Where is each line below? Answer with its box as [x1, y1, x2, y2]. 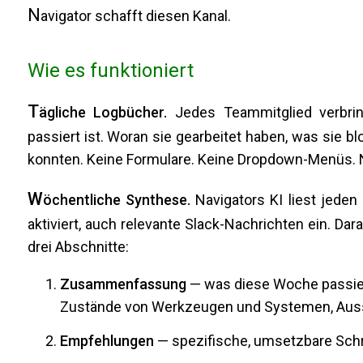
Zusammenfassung [59, 275, 186, 293]
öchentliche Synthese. [42, 191, 190, 209]
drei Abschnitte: [27, 238, 129, 256]
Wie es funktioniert [27, 59, 194, 83]
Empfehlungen [59, 331, 154, 349]
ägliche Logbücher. [38, 104, 168, 122]
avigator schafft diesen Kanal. [40, 7, 231, 25]
